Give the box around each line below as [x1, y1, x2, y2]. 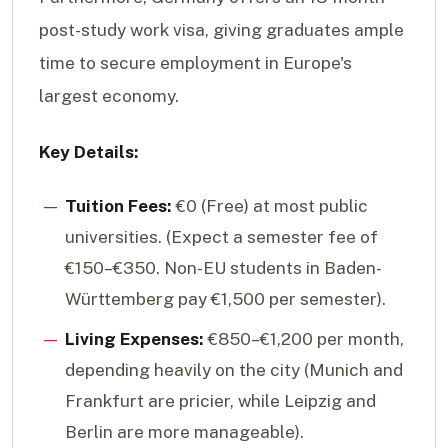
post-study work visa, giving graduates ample [39, 20, 404, 41]
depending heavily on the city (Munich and [64, 359, 403, 380]
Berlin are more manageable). [64, 421, 304, 442]
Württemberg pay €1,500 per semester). [64, 288, 386, 309]
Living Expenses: [64, 328, 204, 349]
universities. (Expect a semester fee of [64, 226, 378, 247]
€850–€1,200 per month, [203, 328, 404, 349]
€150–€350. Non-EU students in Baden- [64, 257, 382, 278]
